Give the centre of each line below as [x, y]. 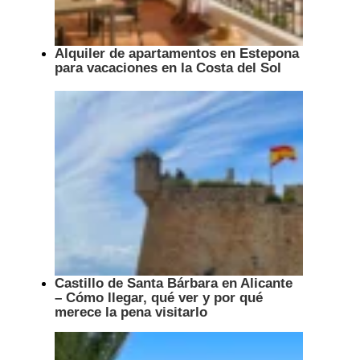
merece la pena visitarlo [131, 311]
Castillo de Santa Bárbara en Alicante [174, 282]
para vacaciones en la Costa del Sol [168, 67]
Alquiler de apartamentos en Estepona [177, 53]
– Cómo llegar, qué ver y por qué [159, 297]
